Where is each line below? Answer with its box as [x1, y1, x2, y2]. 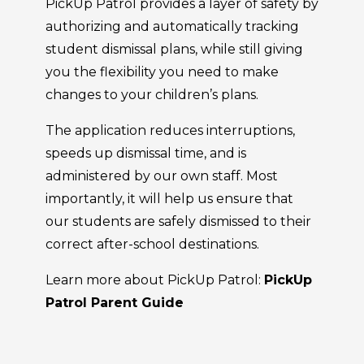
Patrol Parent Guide [45, 295, 184, 310]
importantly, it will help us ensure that [45, 191, 293, 206]
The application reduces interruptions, [45, 123, 295, 138]
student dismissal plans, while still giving [45, 41, 303, 57]
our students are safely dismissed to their [45, 214, 311, 229]
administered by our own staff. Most [45, 168, 278, 184]
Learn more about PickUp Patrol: [45, 272, 264, 288]
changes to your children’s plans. [45, 87, 258, 102]
